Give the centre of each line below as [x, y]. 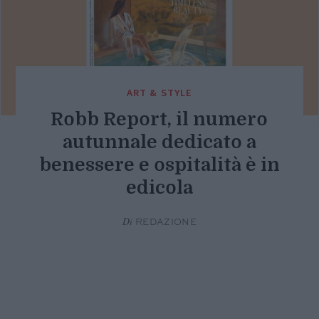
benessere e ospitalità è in [159, 165]
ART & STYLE [159, 93]
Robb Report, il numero [159, 120]
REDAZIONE [165, 223]
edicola [159, 188]
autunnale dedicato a [159, 142]
